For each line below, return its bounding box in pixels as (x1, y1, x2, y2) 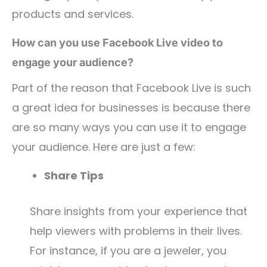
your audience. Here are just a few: (12, 139, 195, 154)
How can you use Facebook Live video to (12, 36, 223, 49)
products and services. (12, 7, 133, 21)
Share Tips (44, 168, 104, 183)
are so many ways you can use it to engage (12, 120, 246, 135)
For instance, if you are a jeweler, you (30, 243, 226, 258)
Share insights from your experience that (30, 204, 247, 219)
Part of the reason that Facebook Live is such (12, 80, 251, 95)
